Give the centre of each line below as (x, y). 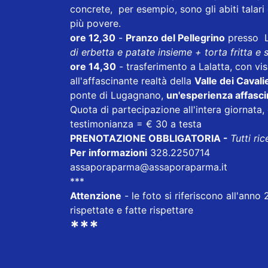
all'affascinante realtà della (132, 81)
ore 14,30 (93, 67)
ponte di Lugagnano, (118, 95)
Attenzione (96, 196)
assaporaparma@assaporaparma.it (152, 167)
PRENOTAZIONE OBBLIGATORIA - (150, 138)
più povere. (97, 24)
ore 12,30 (93, 38)
